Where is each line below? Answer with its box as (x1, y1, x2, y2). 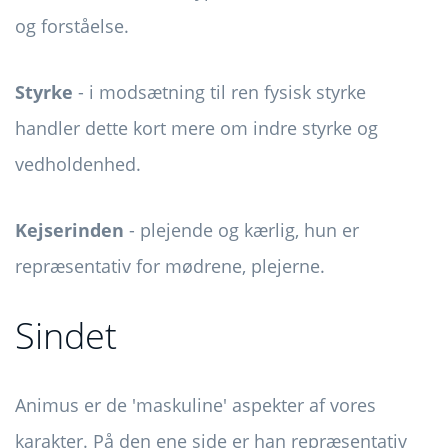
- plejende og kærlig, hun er (124, 218, 359, 243)
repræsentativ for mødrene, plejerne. (15, 254, 325, 279)
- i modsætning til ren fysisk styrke (73, 80, 366, 105)
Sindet (15, 311, 117, 361)
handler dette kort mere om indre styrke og (15, 116, 378, 141)
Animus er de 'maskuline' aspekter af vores (15, 393, 376, 418)
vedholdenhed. (15, 152, 141, 177)
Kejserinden (15, 218, 124, 243)
